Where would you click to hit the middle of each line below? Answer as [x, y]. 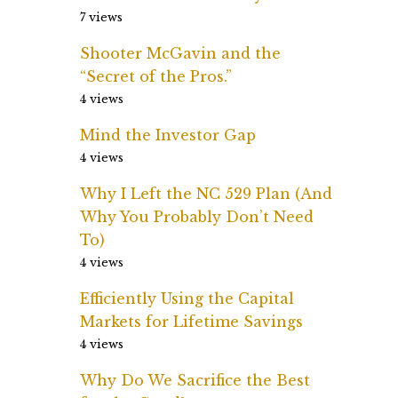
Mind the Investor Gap [168, 135]
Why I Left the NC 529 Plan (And [206, 194]
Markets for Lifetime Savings [191, 322]
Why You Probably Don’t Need [197, 217]
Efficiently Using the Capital [187, 298]
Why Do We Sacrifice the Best [195, 380]
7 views [101, 17]
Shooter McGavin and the [180, 53]
